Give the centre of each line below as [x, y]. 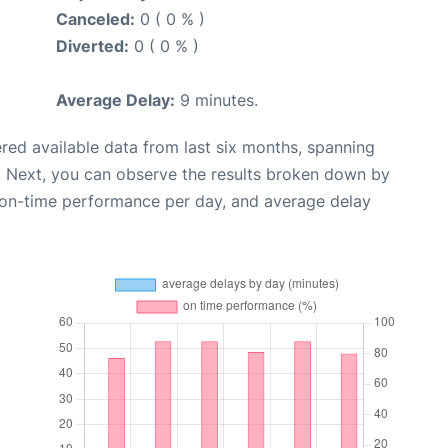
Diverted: [92, 45]
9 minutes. [216, 99]
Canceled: [95, 18]
